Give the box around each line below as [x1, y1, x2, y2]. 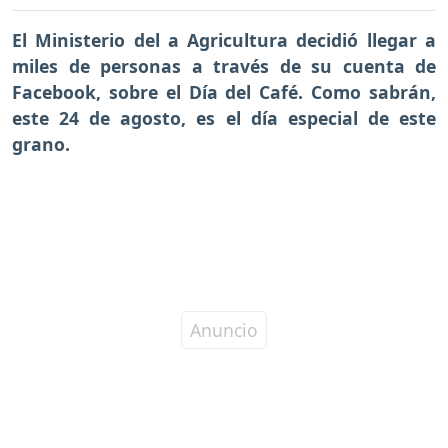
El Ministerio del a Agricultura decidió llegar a [12, 28, 436, 53]
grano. [12, 132, 70, 157]
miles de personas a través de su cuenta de [12, 54, 436, 79]
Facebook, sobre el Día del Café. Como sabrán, [12, 80, 436, 105]
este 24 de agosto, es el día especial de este [12, 106, 436, 131]
